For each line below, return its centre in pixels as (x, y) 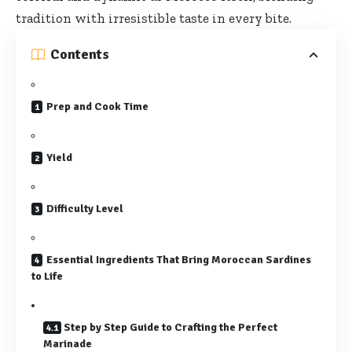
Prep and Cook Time (97, 107)
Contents (80, 55)
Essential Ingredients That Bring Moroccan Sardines (179, 260)
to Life (47, 277)
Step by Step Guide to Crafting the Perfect (170, 328)
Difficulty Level (85, 209)
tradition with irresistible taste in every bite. (154, 18)
